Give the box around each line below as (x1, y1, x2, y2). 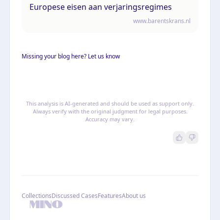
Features (98, 191, 122, 200)
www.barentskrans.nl (133, 16, 191, 25)
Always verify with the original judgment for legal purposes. (32, 107, 188, 115)
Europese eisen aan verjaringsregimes (29, 1, 172, 12)
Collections (22, 191, 52, 200)
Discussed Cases (52, 191, 98, 200)
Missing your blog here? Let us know (22, 52, 120, 60)
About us (122, 191, 146, 200)
